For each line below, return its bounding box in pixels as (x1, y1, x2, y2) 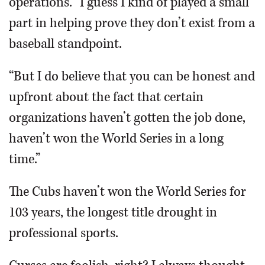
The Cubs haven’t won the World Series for (9, 183, 246, 201)
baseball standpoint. (9, 35, 122, 53)
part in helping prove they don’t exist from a (9, 14, 255, 33)
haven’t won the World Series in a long (9, 130, 224, 148)
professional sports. (9, 224, 118, 243)
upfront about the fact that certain (9, 88, 203, 106)
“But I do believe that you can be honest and (9, 67, 255, 86)
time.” (9, 150, 40, 169)
